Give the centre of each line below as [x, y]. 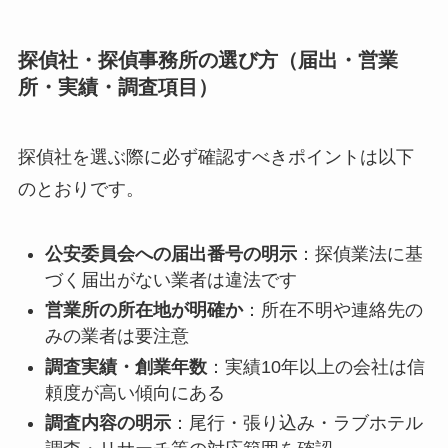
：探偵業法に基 [359, 253]
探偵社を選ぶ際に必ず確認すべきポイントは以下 [215, 156]
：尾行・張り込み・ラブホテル [296, 423]
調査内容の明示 [107, 423]
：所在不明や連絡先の [332, 310]
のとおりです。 [80, 188]
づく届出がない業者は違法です [170, 279]
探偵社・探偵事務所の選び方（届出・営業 [207, 60]
